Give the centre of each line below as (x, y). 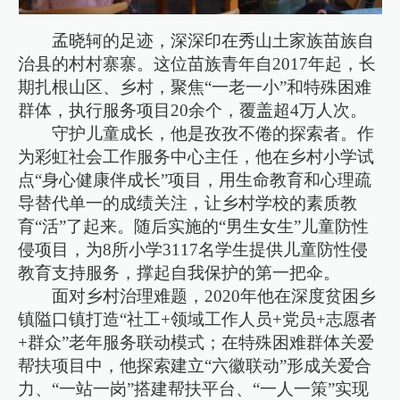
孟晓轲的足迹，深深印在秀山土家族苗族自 (213, 41)
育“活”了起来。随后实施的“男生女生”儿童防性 (194, 227)
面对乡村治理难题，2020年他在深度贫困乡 (214, 296)
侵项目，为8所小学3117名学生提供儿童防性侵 (193, 250)
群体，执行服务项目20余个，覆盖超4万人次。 (193, 111)
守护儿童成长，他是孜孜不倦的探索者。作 (213, 134)
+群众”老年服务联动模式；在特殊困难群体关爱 (196, 343)
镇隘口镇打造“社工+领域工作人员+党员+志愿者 (198, 320)
